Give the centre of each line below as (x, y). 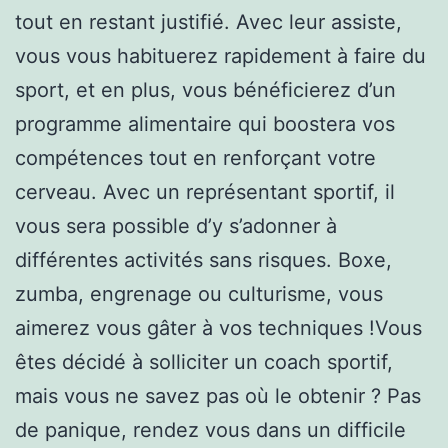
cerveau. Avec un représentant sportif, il (205, 191)
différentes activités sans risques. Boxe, (203, 259)
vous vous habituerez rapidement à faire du (220, 55)
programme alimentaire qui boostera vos (205, 123)
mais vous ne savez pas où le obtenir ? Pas (218, 395)
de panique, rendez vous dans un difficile (210, 429)
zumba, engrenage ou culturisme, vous (199, 293)
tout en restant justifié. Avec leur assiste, (208, 21)
